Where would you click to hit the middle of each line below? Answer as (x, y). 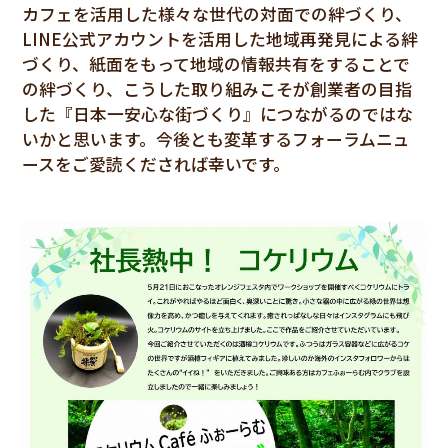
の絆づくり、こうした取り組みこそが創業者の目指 (216, 88)
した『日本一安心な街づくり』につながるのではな (217, 113)
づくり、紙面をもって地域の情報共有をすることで (215, 63)
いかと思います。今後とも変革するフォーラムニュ (215, 138)
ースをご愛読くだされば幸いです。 (155, 163)
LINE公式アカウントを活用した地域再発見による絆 (219, 38)
